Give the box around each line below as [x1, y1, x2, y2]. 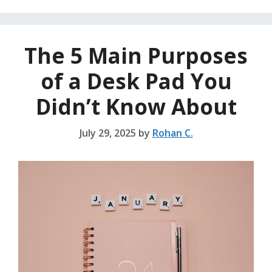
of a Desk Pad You [40, 66, 232, 95]
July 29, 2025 [79, 126, 136, 140]
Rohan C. [152, 126, 193, 140]
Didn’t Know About [35, 92, 237, 121]
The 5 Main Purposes [24, 41, 248, 70]
